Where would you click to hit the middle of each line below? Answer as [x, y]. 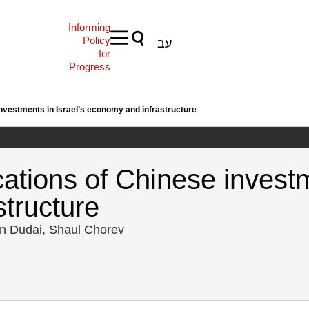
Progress [89, 67]
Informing [89, 27]
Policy [96, 40]
